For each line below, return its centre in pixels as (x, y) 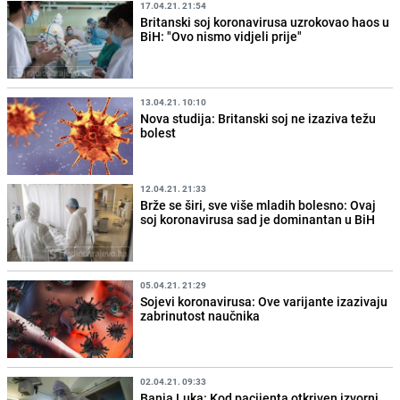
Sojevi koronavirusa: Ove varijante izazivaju (264, 302)
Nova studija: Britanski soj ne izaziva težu (258, 118)
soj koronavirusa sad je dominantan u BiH (258, 219)
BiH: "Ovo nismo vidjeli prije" (221, 36)
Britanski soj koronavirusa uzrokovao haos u (265, 21)
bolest (158, 132)
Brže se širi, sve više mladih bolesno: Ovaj (258, 204)
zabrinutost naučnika (200, 316)
